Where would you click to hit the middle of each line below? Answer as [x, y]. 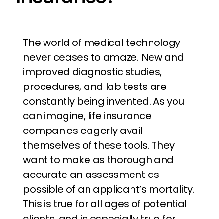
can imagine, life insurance [87, 116]
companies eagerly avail [83, 131]
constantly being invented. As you [104, 101]
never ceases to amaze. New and [104, 57]
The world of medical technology [102, 43]
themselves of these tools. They [99, 145]
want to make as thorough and [99, 160]
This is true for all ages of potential [105, 204]
